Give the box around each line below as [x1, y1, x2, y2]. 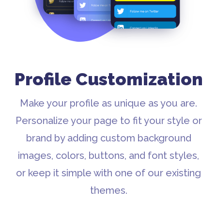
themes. [90, 184, 127, 196]
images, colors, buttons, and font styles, [18, 149, 199, 161]
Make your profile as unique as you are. [20, 97, 197, 109]
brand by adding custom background [26, 132, 191, 144]
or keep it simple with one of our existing [16, 167, 201, 179]
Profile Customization [14, 68, 203, 89]
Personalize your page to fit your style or [15, 114, 202, 126]
